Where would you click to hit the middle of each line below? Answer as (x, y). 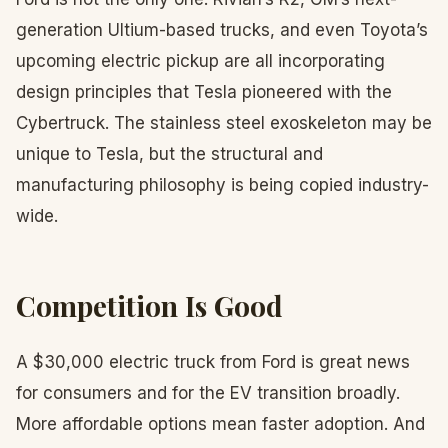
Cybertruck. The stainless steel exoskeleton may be (224, 123)
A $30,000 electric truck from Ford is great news (213, 362)
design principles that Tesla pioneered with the (204, 92)
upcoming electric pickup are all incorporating (200, 61)
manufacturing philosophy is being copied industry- (222, 185)
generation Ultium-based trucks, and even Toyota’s (222, 30)
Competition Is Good (149, 305)
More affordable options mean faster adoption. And (220, 424)
